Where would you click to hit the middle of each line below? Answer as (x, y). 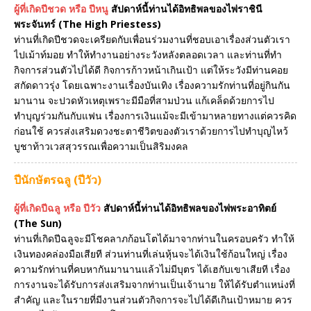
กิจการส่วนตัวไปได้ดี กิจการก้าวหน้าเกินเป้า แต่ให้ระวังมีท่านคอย (151, 69)
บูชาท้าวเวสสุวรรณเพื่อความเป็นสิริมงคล (101, 146)
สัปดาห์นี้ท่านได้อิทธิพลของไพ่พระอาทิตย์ (190, 208)
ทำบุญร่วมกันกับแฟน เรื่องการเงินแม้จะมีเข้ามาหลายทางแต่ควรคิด (155, 115)
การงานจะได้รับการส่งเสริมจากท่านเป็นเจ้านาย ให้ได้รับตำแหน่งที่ (154, 285)
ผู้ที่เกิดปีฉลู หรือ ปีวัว (57, 208)
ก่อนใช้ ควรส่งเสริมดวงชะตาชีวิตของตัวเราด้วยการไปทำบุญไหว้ (151, 131)
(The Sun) (38, 224)
